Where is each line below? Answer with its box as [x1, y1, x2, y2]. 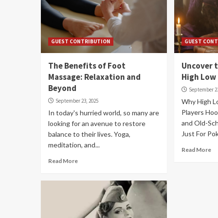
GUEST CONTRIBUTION [51, 38, 110, 45]
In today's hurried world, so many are [48, 109, 159, 117]
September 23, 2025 [55, 97, 98, 104]
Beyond [48, 83, 76, 93]
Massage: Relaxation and [48, 72, 141, 82]
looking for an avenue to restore [48, 119, 145, 127]
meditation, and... [48, 141, 100, 149]
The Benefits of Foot [48, 60, 126, 71]
